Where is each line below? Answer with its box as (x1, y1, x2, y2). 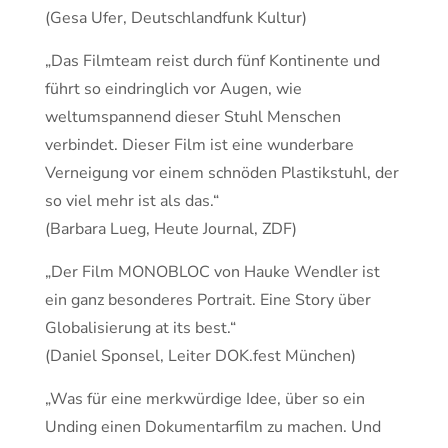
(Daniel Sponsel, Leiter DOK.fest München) (45, 345, 356, 367)
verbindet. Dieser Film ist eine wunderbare (45, 134, 354, 156)
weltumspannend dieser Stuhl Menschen (45, 106, 341, 128)
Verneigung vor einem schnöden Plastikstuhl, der (45, 162, 399, 184)
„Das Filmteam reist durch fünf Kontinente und (45, 50, 380, 72)
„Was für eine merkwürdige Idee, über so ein (45, 388, 365, 410)
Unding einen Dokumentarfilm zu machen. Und (45, 416, 381, 438)
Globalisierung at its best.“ (45, 317, 236, 339)
